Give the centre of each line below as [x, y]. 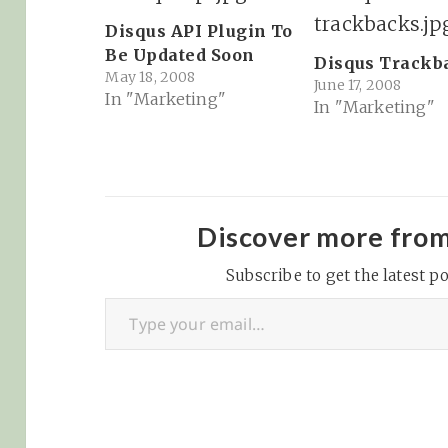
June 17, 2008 [358, 85]
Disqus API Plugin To [199, 31]
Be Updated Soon [180, 55]
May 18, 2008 [150, 77]
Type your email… [138, 296]
